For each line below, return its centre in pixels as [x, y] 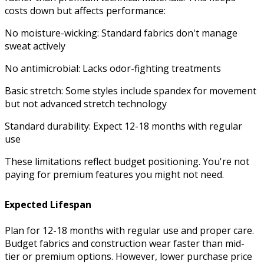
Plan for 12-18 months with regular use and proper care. [129, 230]
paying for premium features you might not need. [114, 175]
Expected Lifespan [48, 205]
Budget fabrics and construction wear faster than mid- [125, 243]
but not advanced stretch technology [86, 104]
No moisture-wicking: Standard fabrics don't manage [121, 33]
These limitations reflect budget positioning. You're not [127, 162]
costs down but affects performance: [85, 11]
